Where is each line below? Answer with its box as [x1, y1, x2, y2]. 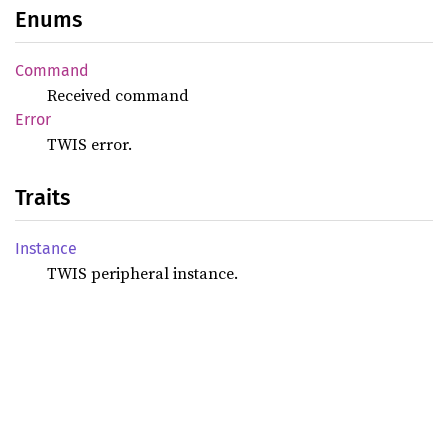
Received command [47, 84, 189, 106]
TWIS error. [47, 133, 132, 155]
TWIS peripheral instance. [47, 262, 238, 284]
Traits [15, 184, 70, 211]
